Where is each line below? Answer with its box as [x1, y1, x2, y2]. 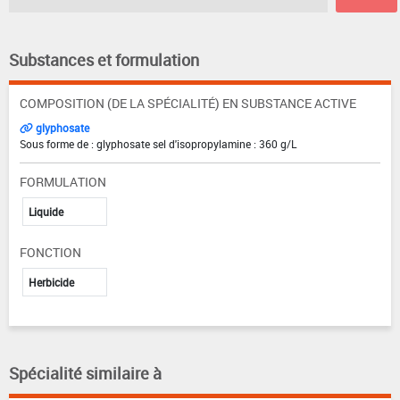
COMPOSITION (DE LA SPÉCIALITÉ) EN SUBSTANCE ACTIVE [20, 94, 356, 112]
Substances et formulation [9, 48, 199, 71]
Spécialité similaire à [9, 362, 162, 384]
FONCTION [20, 243, 81, 261]
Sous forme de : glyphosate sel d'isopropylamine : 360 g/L [20, 136, 296, 151]
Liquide [29, 204, 63, 219]
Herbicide [29, 274, 74, 289]
